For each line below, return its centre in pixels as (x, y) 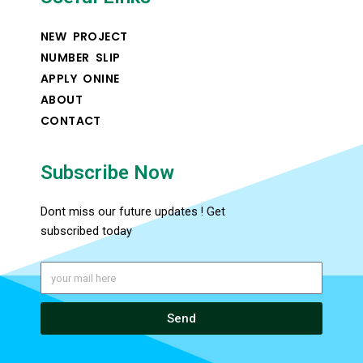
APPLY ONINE (80, 79)
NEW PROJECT (84, 37)
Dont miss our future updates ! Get (133, 212)
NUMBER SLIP (81, 58)
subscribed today (86, 231)
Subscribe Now (107, 173)
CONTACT (71, 121)
